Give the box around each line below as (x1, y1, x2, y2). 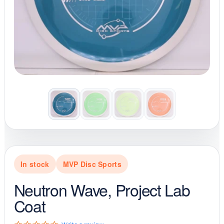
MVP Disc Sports (62, 158, 121, 169)
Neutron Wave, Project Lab (13, 177, 190, 201)
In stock (20, 158, 49, 169)
